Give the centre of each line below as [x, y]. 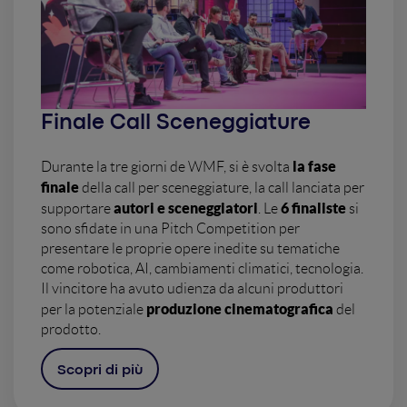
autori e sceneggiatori [186, 208]
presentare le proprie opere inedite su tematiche [190, 249]
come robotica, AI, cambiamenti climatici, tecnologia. [202, 269]
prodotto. [71, 330]
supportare [77, 209]
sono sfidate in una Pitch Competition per [170, 229]
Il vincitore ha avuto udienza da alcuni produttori [192, 289]
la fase [314, 167]
